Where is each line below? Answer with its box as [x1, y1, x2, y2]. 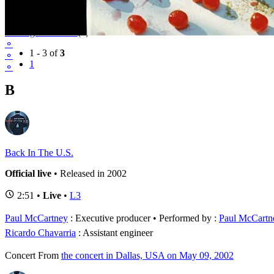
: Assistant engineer [76, 227, 153, 238]
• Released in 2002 [51, 168, 127, 179]
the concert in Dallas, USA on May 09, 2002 [61, 250, 234, 261]
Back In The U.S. [5, 147, 73, 158]
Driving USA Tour [5, 27, 78, 38]
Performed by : [159, 212, 219, 223]
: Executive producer [68, 212, 150, 223]
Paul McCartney [5, 212, 68, 223]
